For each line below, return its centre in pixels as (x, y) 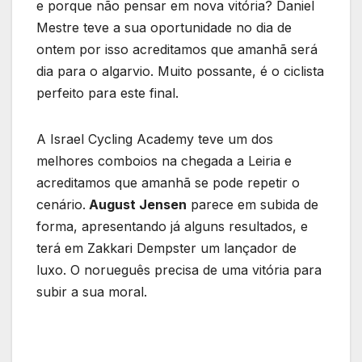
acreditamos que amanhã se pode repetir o (168, 183)
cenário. (61, 205)
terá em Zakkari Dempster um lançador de (166, 248)
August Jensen (136, 205)
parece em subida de (253, 205)
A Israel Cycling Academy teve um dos (155, 139)
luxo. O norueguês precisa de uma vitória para (179, 270)
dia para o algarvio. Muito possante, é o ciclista (180, 72)
